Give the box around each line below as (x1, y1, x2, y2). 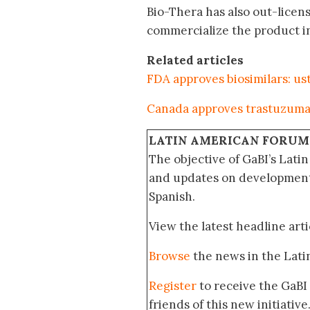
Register (149, 278, 197, 294)
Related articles (147, 53, 244, 69)
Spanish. (149, 189, 195, 205)
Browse (149, 248, 190, 264)
